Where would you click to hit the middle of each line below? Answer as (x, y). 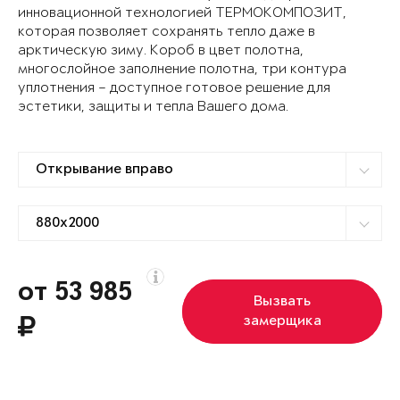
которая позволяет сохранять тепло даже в (167, 32)
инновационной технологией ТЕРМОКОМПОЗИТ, (182, 13)
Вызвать (282, 302)
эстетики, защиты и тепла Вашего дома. (153, 107)
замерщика (282, 322)
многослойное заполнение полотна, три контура (182, 70)
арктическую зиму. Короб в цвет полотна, (161, 51)
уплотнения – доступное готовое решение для (174, 88)
